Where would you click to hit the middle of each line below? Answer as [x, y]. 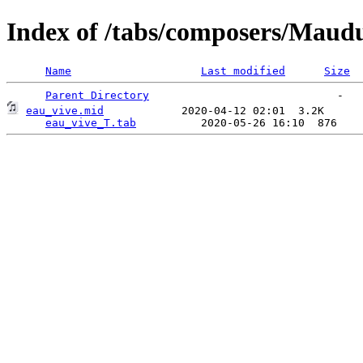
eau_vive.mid [65, 110]
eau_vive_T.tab [91, 122]
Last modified [243, 70]
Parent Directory [97, 95]
